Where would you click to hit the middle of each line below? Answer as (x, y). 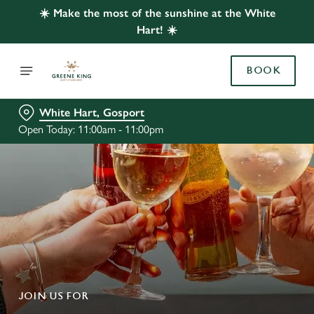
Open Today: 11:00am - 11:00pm (91, 129)
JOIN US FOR (53, 296)
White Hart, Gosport (92, 112)
